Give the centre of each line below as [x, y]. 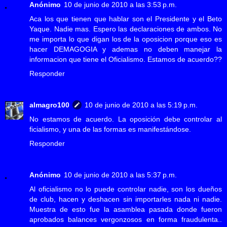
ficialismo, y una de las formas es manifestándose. [110, 129]
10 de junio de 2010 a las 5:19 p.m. [141, 105]
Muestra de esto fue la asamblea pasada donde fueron [126, 210]
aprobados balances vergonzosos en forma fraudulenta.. [126, 220]
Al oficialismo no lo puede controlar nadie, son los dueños [126, 189]
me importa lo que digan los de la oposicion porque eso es [126, 39]
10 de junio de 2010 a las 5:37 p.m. [120, 175]
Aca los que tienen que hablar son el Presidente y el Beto [126, 19]
